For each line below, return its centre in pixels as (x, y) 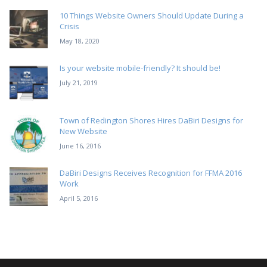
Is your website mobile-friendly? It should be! (140, 68)
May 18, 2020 (80, 41)
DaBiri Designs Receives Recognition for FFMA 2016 (151, 173)
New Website (83, 131)
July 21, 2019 (79, 83)
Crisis (69, 27)
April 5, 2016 (79, 198)
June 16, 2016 (80, 146)
